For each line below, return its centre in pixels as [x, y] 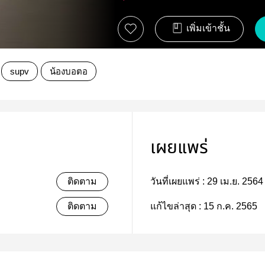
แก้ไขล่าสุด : [177, 206]
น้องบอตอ [69, 71]
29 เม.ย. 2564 [235, 181]
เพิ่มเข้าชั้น [208, 28]
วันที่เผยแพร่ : [179, 181]
